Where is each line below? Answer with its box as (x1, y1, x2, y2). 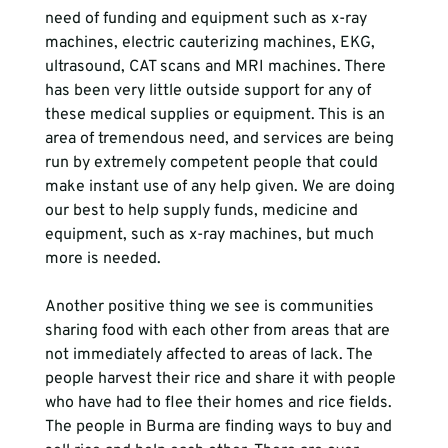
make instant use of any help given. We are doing (44, 177, 399, 197)
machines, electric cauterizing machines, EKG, (44, 33, 379, 53)
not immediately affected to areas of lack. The (44, 345, 377, 365)
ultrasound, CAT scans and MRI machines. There (44, 57, 390, 77)
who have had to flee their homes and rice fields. (44, 393, 396, 413)
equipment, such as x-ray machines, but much (44, 225, 378, 245)
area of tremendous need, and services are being (44, 129, 398, 149)
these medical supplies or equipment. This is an (44, 105, 389, 125)
